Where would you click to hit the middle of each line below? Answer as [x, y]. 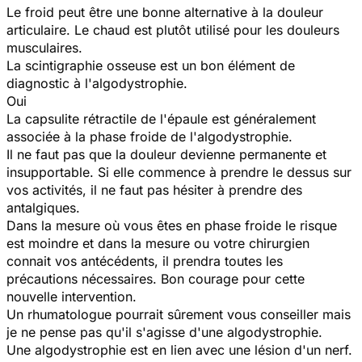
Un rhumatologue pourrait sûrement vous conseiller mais [179, 314]
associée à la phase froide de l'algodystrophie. [149, 136]
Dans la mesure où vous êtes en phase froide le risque [172, 225]
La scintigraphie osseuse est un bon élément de [151, 65]
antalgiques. [43, 207]
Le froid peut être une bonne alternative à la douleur [165, 12]
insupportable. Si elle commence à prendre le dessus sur [179, 172]
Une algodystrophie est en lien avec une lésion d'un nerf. [179, 349]
